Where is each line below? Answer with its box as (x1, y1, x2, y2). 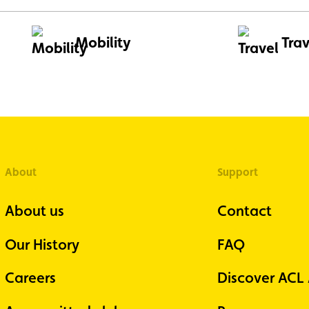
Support (217, 166, 258, 179)
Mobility (75, 33, 132, 51)
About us (4, 202, 64, 219)
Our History (4, 235, 79, 253)
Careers (4, 269, 56, 287)
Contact (217, 202, 272, 219)
